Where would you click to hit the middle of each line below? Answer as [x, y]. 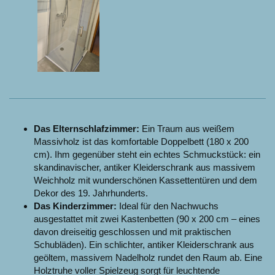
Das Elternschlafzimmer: [87, 128]
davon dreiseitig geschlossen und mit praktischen [132, 231]
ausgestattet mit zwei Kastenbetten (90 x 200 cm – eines [147, 219]
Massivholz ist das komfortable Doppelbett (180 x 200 [141, 141]
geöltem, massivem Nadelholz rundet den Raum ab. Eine [148, 257]
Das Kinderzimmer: [75, 206]
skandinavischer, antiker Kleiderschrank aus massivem [145, 167]
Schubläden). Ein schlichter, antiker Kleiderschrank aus [144, 244]
